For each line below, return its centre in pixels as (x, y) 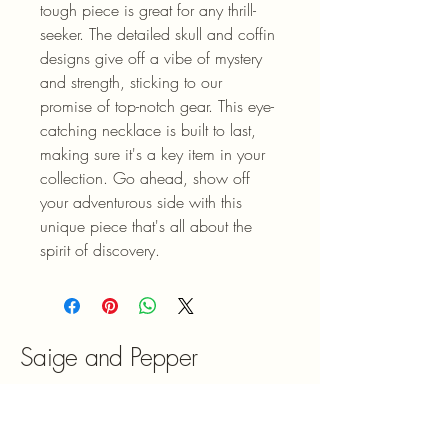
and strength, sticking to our (133, 82)
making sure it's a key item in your (155, 154)
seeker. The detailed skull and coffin (160, 34)
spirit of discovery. (100, 250)
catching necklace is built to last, (150, 130)
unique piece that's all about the (148, 226)
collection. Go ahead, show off (147, 178)
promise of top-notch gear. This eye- (157, 106)
